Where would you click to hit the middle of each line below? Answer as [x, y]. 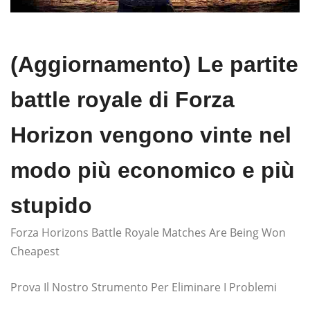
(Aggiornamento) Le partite [154, 64]
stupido [51, 205]
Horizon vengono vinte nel [151, 135]
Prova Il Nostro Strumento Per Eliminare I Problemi [144, 287]
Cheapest [35, 251]
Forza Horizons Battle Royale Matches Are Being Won [148, 232]
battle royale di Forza [122, 99]
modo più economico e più [153, 170]
